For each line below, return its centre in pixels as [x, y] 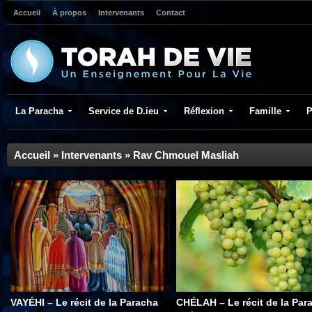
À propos [69, 13]
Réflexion [204, 111]
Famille [265, 111]
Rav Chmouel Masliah [186, 155]
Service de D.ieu [124, 111]
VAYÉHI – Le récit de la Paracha [84, 302]
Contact [171, 13]
